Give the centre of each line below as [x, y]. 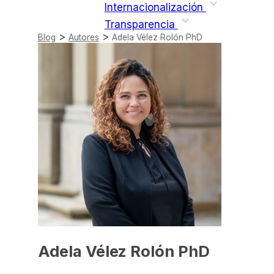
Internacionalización [155, 8]
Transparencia [141, 25]
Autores [83, 38]
